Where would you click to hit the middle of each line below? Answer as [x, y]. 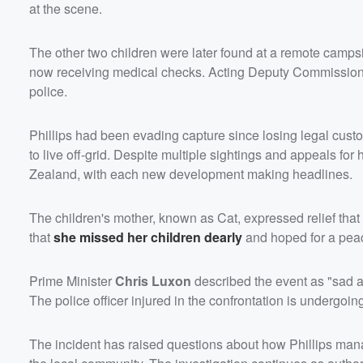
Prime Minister [72, 280]
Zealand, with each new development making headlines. [191, 173]
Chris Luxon [153, 280]
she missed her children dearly [148, 237]
